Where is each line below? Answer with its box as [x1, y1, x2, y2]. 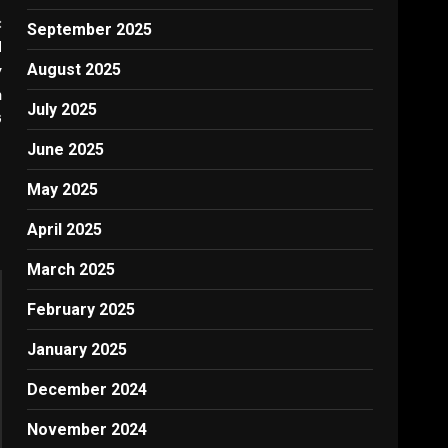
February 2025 [27, 300, 136, 319]
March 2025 [27, 260, 116, 279]
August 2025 [27, 60, 122, 79]
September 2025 [27, 20, 153, 39]
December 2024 [27, 380, 148, 399]
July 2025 [27, 100, 98, 119]
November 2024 [27, 420, 148, 439]
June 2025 [27, 140, 105, 159]
